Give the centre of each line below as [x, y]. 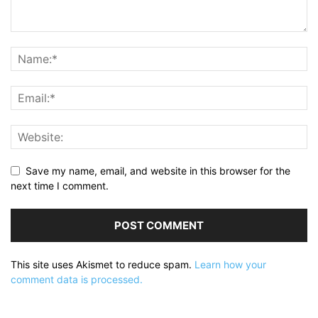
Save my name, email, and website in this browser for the [158, 170]
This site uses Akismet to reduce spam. [103, 264]
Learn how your [230, 264]
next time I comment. [60, 185]
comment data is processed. [77, 279]
